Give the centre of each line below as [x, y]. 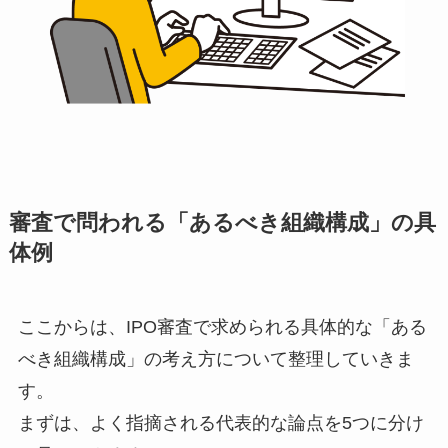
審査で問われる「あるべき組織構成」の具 [222, 223]
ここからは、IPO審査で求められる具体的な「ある [222, 327]
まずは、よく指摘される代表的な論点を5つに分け [220, 423]
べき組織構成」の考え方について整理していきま [215, 359]
